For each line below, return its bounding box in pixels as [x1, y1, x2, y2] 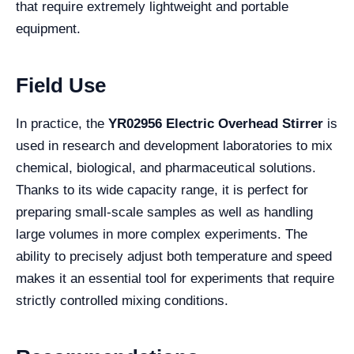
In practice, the [16, 116, 108, 131]
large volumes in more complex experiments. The [16, 227, 307, 242]
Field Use [16, 73, 106, 97]
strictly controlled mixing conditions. [16, 293, 228, 308]
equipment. [16, 21, 81, 36]
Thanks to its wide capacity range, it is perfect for [16, 183, 308, 198]
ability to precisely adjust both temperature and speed [16, 249, 332, 264]
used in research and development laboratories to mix [16, 138, 333, 153]
